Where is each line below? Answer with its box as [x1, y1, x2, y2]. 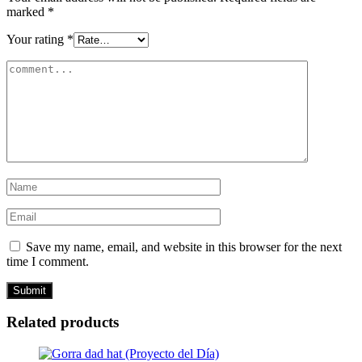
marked [6, 4, 48, 19]
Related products [6, 314, 119, 331]
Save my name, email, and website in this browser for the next [26, 239, 342, 254]
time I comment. [6, 254, 89, 268]
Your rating [6, 32, 67, 46]
